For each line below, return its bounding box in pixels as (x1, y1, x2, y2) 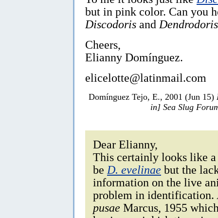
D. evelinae (107, 163, 161, 177)
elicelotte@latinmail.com (85, 71, 206, 85)
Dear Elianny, (93, 138, 158, 151)
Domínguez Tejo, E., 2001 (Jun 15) (89, 92, 217, 102)
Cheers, (85, 38, 121, 52)
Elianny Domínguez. (85, 51, 183, 64)
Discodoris (85, 18, 136, 31)
